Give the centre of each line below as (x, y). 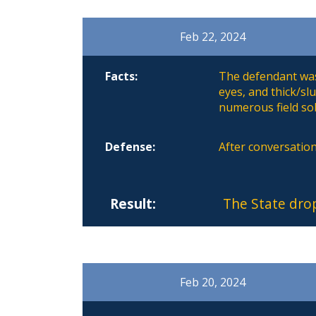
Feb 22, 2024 (213, 37)
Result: (133, 204)
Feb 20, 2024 (213, 282)
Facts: (122, 77)
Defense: (130, 147)
